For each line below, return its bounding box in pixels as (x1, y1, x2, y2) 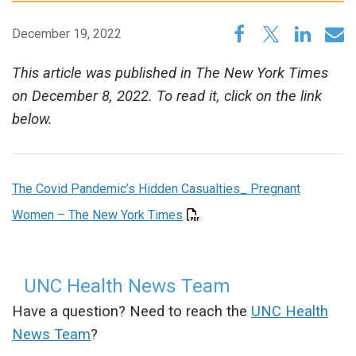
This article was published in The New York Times (12, 64, 328, 83)
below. (12, 110, 52, 129)
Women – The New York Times (12, 207, 183, 223)
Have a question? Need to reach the (12, 302, 251, 320)
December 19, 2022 (12, 26, 122, 42)
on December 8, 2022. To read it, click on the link (12, 87, 322, 106)
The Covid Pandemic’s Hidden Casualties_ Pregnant (12, 181, 300, 197)
